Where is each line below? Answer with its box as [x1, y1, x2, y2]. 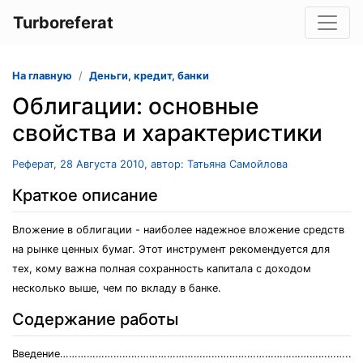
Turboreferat [13, 13, 113, 32]
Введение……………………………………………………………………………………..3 [12, 348, 358, 360]
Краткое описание [12, 186, 158, 205]
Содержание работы [12, 310, 178, 329]
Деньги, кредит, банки [89, 70, 209, 82]
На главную [12, 70, 72, 82]
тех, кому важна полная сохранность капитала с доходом [12, 263, 311, 275]
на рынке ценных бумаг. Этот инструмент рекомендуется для [12, 243, 330, 255]
